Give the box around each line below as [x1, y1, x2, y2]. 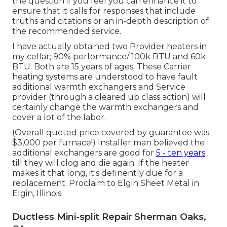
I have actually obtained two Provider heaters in [12, 41, 207, 51]
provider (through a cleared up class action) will [12, 92, 206, 102]
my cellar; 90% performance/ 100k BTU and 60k [12, 51, 206, 61]
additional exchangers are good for [12, 147, 156, 158]
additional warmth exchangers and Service [12, 82, 185, 92]
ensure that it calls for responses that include [12, 6, 196, 16]
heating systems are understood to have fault [12, 71, 198, 82]
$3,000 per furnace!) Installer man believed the [12, 137, 205, 147]
